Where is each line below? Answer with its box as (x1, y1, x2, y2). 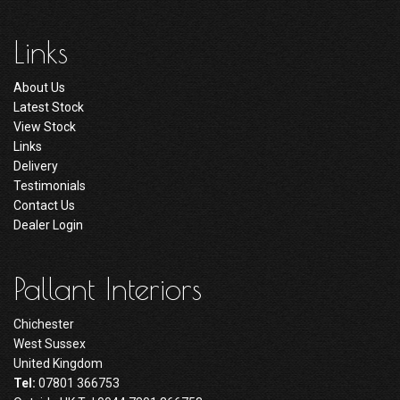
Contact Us (13, 198, 75, 212)
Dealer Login (13, 218, 83, 232)
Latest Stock (13, 100, 84, 114)
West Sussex (13, 337, 86, 351)
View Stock (13, 120, 76, 134)
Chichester (13, 317, 74, 331)
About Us (13, 80, 65, 95)
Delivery (13, 159, 58, 173)
